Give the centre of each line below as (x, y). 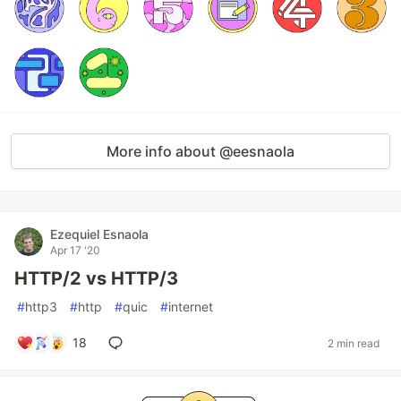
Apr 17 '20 (75, 250)
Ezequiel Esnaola (99, 234)
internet (191, 307)
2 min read (354, 343)
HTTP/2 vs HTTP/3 (96, 278)
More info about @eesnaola (200, 151)
